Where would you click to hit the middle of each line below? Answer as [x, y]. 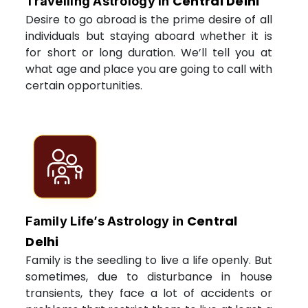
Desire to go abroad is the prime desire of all [149, 19]
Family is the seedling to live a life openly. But [149, 260]
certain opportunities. [84, 85]
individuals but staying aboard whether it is [149, 36]
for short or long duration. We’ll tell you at [149, 52]
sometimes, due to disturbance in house [149, 276]
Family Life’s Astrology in [106, 221]
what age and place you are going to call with [149, 69]
